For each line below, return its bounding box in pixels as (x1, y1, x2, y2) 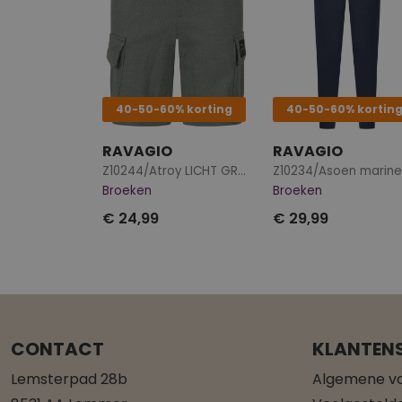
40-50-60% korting (116, 100, 232, 117)
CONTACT (11, 336, 104, 362)
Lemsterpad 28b (11, 368, 127, 389)
